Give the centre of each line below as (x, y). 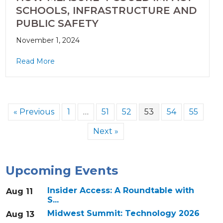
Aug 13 (20, 215)
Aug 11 (19, 192)
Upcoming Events (61, 171)
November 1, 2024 (48, 41)
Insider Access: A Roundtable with (120, 191)
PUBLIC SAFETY (57, 24)
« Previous (34, 112)
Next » (106, 131)
